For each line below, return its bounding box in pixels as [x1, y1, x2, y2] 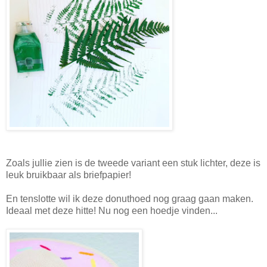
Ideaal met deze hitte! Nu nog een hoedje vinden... [6, 205, 218, 216]
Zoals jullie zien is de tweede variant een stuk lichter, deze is [6, 157, 260, 168]
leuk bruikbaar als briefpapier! [6, 169, 131, 180]
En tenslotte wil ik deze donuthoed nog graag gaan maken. [6, 193, 253, 204]
